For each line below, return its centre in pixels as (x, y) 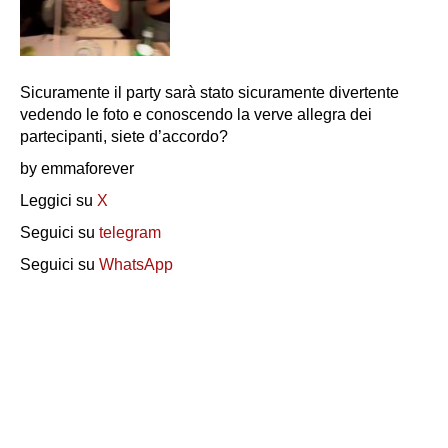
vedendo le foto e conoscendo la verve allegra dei (196, 114)
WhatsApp (136, 264)
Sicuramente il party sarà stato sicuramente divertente (209, 92)
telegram (130, 232)
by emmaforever (79, 168)
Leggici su (58, 200)
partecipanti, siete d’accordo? (124, 136)
